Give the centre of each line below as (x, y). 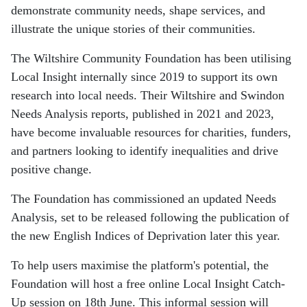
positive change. (51, 170)
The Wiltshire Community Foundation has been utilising (151, 59)
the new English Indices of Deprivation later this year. (146, 236)
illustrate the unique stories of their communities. (133, 29)
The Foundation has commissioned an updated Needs (144, 199)
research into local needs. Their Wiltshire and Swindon (148, 96)
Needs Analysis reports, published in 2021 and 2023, (143, 114)
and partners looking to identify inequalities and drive (145, 151)
